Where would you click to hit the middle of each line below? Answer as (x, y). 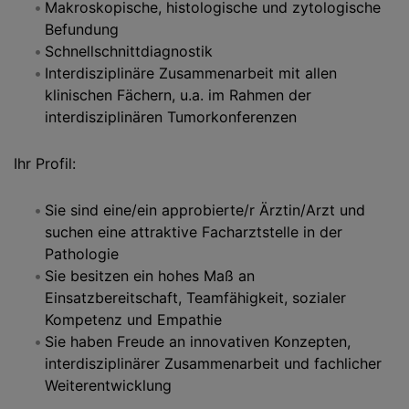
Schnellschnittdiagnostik (129, 51)
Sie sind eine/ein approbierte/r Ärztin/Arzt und (205, 210)
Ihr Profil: (45, 163)
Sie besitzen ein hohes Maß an (150, 276)
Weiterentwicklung (108, 385)
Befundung (82, 29)
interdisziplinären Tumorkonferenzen (171, 117)
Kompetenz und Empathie (133, 320)
